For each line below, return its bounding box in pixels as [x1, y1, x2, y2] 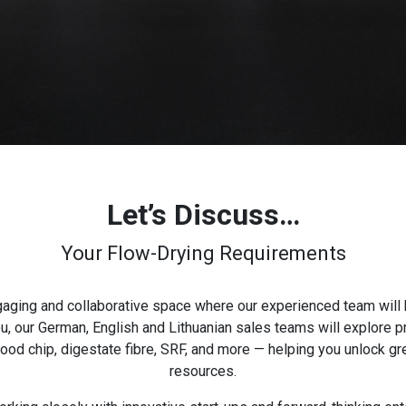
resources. [169, 362, 237, 381]
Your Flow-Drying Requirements [60, 242, 346, 266]
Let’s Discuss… [106, 198, 300, 233]
